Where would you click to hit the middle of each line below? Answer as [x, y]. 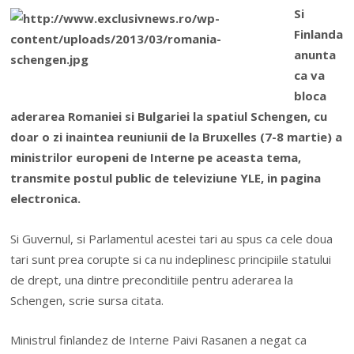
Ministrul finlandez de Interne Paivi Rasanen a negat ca [159, 339]
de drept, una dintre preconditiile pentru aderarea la [152, 279]
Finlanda [318, 34]
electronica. [46, 199]
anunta [314, 55]
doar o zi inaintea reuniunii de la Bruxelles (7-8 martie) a [177, 137]
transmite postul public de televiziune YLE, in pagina [166, 178]
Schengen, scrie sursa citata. [87, 300]
